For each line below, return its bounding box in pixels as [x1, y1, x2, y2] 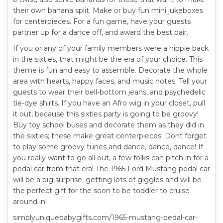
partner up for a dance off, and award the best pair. [13, 28, 188, 37]
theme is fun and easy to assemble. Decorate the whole [13, 66, 208, 75]
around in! [13, 197, 47, 206]
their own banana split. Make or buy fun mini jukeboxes [13, 6, 203, 15]
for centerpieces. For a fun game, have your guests [13, 17, 191, 26]
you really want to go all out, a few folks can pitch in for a [13, 153, 209, 162]
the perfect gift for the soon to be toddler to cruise [13, 186, 190, 195]
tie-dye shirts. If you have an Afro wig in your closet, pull [13, 99, 205, 108]
